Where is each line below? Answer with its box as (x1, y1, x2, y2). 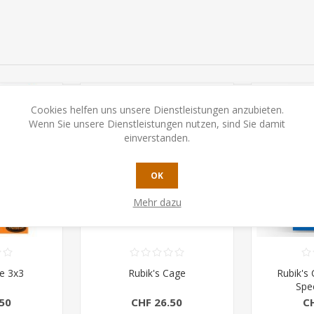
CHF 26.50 (131, 294, 183, 309)
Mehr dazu (132, 195, 182, 209)
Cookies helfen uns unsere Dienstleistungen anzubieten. (30, 102, 284, 116)
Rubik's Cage (128, 266, 186, 280)
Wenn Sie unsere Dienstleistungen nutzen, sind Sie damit (29, 116, 285, 130)
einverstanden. (124, 130, 190, 144)
